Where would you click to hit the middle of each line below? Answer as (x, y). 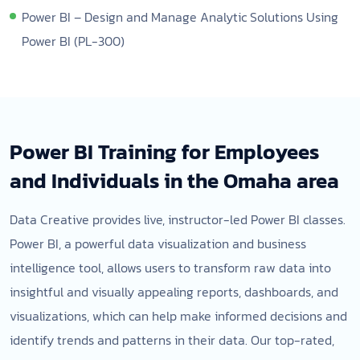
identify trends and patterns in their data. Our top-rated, (172, 340)
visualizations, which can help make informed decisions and (178, 316)
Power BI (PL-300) (73, 41)
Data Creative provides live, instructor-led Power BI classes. (178, 219)
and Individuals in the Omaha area (174, 180)
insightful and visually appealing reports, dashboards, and (174, 292)
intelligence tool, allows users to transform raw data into (170, 268)
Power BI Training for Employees (164, 151)
